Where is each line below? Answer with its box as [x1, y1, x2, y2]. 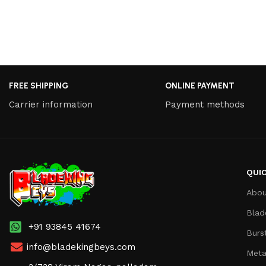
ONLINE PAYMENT [164, 80, 235, 91]
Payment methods [164, 99, 245, 110]
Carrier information [9, 99, 93, 110]
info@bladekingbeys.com [27, 242, 135, 253]
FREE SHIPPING [9, 80, 69, 91]
